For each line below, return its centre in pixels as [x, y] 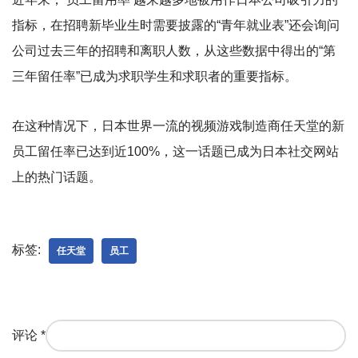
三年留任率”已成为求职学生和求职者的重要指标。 [155, 76]
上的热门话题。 [57, 177]
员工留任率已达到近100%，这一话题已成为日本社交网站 [175, 151]
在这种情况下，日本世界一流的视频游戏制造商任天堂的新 [178, 125]
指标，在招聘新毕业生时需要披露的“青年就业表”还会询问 [176, 25]
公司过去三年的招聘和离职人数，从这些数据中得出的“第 [174, 50]
